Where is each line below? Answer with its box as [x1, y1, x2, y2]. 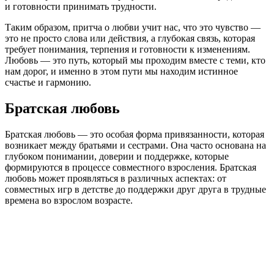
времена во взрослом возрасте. [5, 194, 133, 206]
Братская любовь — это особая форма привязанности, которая [5, 128, 264, 139]
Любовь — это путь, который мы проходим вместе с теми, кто [5, 54, 265, 65]
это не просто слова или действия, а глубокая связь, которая [5, 32, 255, 43]
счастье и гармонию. [5, 76, 91, 87]
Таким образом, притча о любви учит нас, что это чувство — [5, 21, 261, 32]
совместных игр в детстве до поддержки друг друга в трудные [5, 183, 266, 194]
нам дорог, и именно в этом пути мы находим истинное [5, 65, 238, 76]
